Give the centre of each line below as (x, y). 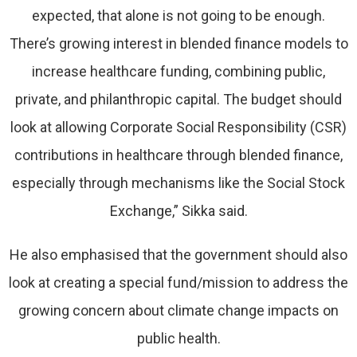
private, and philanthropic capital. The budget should (178, 100)
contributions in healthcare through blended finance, (178, 155)
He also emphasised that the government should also (178, 255)
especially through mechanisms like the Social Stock (178, 183)
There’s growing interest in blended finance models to (178, 44)
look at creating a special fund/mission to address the (178, 283)
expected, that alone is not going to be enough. (178, 16)
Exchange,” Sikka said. (178, 211)
